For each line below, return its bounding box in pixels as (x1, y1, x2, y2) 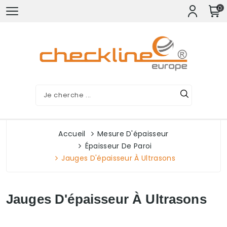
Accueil (58, 129, 86, 139)
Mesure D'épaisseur (97, 129, 169, 139)
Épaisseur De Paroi (85, 141, 152, 151)
